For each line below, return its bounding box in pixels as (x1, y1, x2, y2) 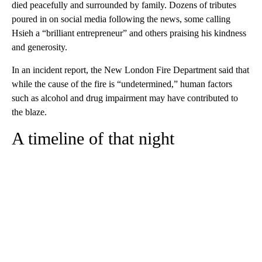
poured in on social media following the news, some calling (12, 13, 230, 24)
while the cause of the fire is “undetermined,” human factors (12, 78, 232, 89)
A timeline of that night (12, 128, 174, 148)
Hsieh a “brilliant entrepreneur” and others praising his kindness (12, 27, 246, 38)
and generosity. (12, 42, 67, 52)
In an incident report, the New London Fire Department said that (12, 64, 249, 75)
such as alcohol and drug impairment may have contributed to (12, 92, 238, 103)
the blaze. (12, 106, 47, 117)
